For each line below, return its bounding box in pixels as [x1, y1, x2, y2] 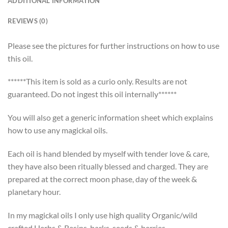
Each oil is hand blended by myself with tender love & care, [8, 148, 209, 158]
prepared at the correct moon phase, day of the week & [8, 174, 197, 184]
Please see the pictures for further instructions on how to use [8, 40, 219, 50]
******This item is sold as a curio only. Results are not [8, 76, 187, 87]
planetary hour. [8, 186, 61, 196]
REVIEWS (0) [8, 16, 48, 25]
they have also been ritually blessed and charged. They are [8, 161, 208, 171]
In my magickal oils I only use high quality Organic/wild [8, 210, 197, 220]
